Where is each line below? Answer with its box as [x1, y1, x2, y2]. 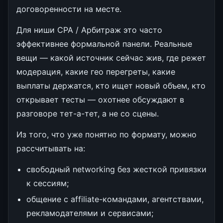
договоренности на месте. [16, 3, 121, 14]
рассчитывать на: [16, 143, 85, 153]
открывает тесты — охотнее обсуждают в [16, 94, 184, 105]
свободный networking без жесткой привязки [26, 164, 207, 174]
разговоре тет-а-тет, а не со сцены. [16, 108, 159, 118]
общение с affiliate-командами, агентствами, [26, 194, 204, 204]
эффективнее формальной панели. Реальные [16, 38, 192, 49]
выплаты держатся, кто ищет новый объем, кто [16, 80, 206, 91]
